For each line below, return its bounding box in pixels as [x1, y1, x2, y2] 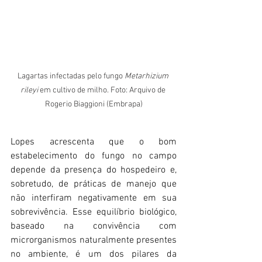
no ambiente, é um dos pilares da [11, 249, 177, 261]
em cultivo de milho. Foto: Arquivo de [37, 85, 167, 96]
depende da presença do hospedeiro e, [11, 164, 177, 177]
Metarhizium [124, 71, 170, 82]
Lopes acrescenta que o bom [11, 136, 177, 149]
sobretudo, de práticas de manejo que [11, 178, 177, 191]
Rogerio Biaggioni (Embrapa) [44, 99, 143, 110]
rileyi [20, 85, 38, 96]
